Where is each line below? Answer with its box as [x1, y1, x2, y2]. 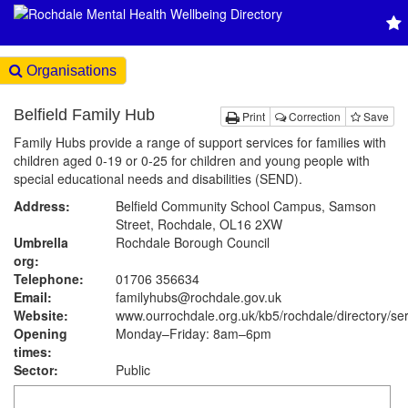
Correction [286, 108, 341, 124]
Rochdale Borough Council [116, 233, 270, 251]
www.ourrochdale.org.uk [116, 306, 255, 324]
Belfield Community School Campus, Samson [116, 197, 376, 215]
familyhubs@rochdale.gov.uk [116, 288, 281, 306]
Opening [14, 324, 67, 342]
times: [14, 342, 52, 361]
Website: [14, 306, 68, 324]
